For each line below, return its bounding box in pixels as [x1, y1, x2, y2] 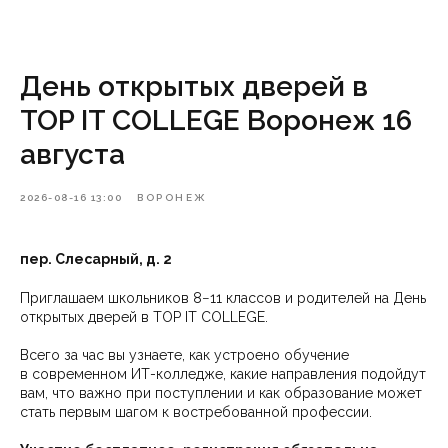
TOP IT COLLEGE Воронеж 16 [20, 104, 412, 137]
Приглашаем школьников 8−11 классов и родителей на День [20, 290, 426, 306]
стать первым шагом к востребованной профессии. [20, 404, 372, 420]
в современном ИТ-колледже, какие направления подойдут [20, 366, 426, 382]
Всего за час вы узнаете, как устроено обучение [20, 347, 349, 363]
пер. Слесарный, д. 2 [20, 251, 172, 267]
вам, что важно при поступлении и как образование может [20, 385, 422, 401]
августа [20, 138, 125, 171]
